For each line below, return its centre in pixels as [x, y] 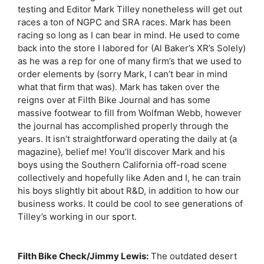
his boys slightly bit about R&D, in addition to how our [128, 190]
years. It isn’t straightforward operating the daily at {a [127, 138]
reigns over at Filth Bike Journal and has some [114, 100]
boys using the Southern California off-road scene [122, 164]
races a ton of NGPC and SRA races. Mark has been [124, 22]
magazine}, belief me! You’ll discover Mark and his [121, 151]
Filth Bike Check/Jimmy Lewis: [83, 256]
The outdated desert [193, 256]
